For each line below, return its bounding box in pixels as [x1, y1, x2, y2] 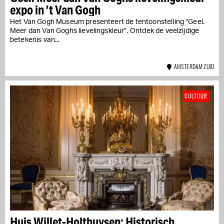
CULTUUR [184, 91, 207, 100]
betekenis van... [10, 36, 60, 43]
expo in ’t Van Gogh [10, 1, 100, 17]
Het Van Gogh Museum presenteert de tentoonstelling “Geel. [10, 18, 205, 25]
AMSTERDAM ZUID [171, 61, 214, 70]
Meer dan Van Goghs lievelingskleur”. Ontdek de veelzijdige [10, 27, 199, 34]
